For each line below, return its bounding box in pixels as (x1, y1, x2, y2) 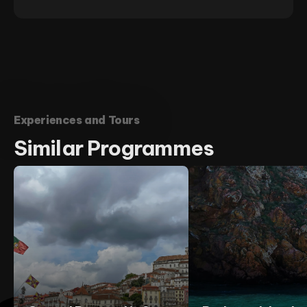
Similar (14, 135, 87, 161)
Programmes (86, 135, 214, 161)
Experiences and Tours (14, 113, 140, 127)
